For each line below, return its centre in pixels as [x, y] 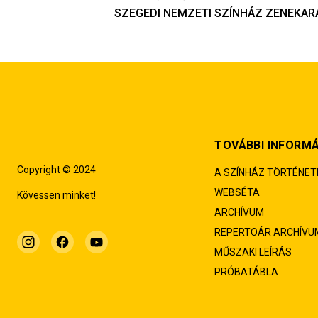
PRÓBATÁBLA [247, 272]
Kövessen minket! [56, 195]
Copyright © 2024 [56, 170]
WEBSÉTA [237, 192]
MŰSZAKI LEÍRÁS [253, 252]
